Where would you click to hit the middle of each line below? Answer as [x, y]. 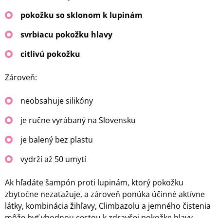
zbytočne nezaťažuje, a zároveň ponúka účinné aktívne [105, 194]
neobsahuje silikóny [57, 101]
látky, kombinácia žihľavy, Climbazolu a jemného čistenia [108, 206]
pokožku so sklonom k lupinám [82, 15]
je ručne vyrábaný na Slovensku [78, 120]
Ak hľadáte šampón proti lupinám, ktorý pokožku [94, 183]
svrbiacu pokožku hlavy [66, 35]
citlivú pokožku [50, 54]
